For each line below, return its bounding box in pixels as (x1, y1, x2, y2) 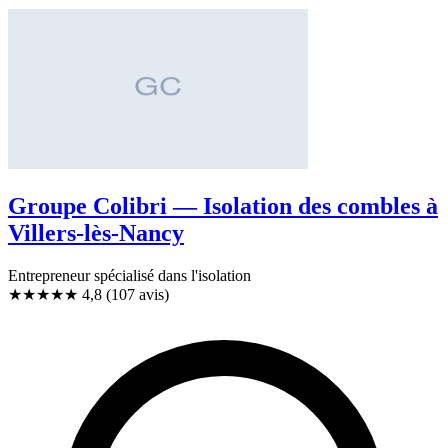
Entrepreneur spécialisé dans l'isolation (8, 266, 251, 284)
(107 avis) (106, 285, 169, 303)
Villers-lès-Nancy (8, 219, 184, 246)
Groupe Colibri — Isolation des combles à (8, 192, 438, 219)
